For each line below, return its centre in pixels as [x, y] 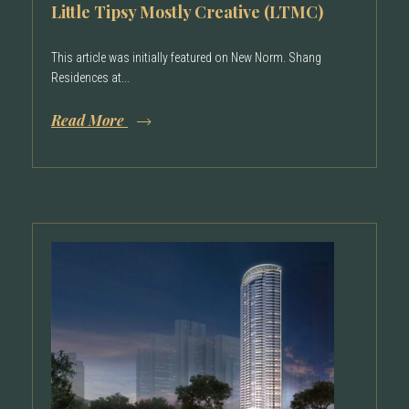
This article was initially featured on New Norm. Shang [186, 58]
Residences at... [90, 78]
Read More [89, 121]
